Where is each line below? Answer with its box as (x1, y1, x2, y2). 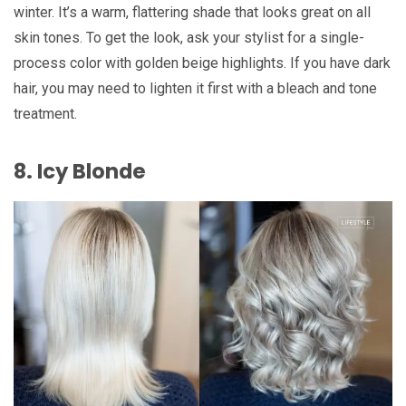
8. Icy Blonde (14, 157, 146, 187)
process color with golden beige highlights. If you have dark (14, 53, 391, 72)
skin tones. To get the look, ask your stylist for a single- (14, 28, 364, 46)
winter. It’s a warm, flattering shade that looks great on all (14, 3, 371, 21)
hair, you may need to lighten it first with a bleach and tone (14, 79, 377, 97)
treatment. (14, 104, 77, 122)
